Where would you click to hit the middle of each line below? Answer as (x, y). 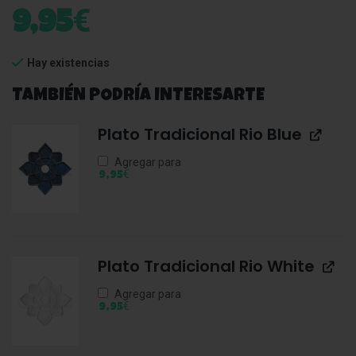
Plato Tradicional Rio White (206, 267)
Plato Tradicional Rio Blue (199, 134)
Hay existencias (68, 62)
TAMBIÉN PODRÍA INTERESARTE (138, 97)
